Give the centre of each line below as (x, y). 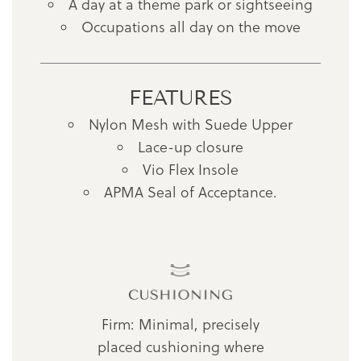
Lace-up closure (191, 147)
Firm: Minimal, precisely (180, 325)
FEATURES (180, 98)
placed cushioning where (180, 347)
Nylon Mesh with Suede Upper (191, 124)
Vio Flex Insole (191, 169)
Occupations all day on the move (191, 27)
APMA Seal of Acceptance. (191, 192)
